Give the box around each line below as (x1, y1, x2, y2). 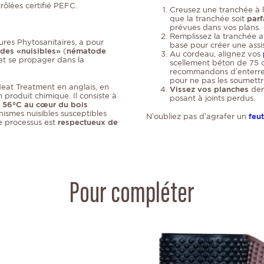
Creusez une (170, 5, 217, 15)
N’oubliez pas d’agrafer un (146, 112, 249, 121)
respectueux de (58, 118, 118, 127)
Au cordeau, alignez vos (170, 49, 263, 59)
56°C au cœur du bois (2, 100, 88, 110)
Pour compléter (70, 180, 194, 210)
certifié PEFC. (25, 1, 77, 11)
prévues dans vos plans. (170, 23, 260, 32)
